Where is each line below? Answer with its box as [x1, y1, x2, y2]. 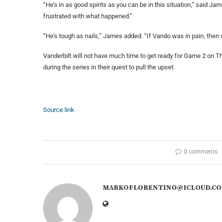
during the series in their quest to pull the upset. [43, 63, 175, 71]
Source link [43, 106, 74, 113]
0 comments [183, 148, 218, 155]
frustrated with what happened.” [43, 12, 132, 20]
